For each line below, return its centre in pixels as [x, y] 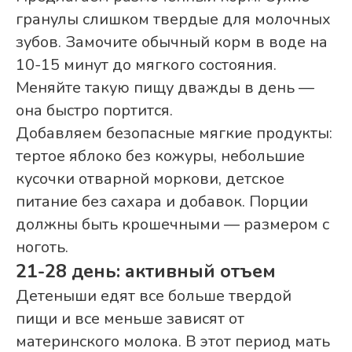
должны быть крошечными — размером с [172, 225]
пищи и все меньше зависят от [130, 319]
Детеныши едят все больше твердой [154, 296]
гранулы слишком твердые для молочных [173, 20]
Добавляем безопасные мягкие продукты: [174, 134]
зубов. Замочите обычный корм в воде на [172, 42]
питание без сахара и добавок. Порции [162, 202]
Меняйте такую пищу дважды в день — [165, 88]
